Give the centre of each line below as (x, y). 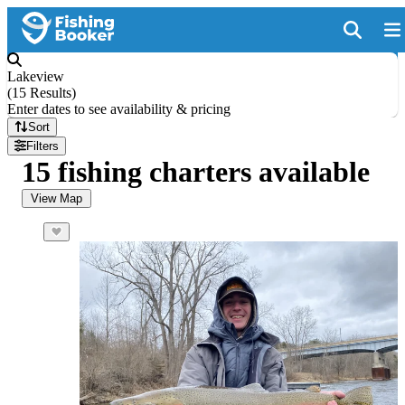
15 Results (42, 93)
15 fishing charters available (196, 172)
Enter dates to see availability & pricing (119, 109)
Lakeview (36, 76)
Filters (43, 146)
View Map (57, 198)
